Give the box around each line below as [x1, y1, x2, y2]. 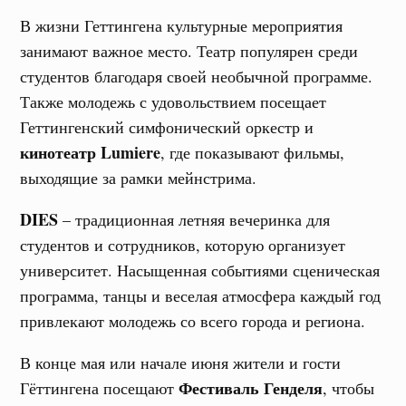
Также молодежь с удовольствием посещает [20, 91, 327, 112]
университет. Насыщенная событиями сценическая [20, 259, 381, 281]
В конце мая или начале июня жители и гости [20, 352, 342, 373]
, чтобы [323, 377, 375, 399]
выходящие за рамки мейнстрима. [20, 167, 257, 188]
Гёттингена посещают [20, 377, 179, 399]
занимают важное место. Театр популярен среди [20, 40, 359, 62]
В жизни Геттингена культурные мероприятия [20, 14, 343, 36]
